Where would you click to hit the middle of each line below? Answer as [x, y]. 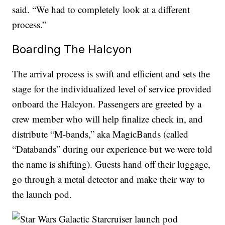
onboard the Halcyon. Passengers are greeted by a [107, 104]
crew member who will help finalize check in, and [108, 119]
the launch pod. [42, 194]
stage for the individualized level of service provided [112, 89]
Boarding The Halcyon [72, 49]
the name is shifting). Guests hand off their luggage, [111, 164]
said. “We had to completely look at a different [101, 10]
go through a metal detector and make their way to [109, 179]
